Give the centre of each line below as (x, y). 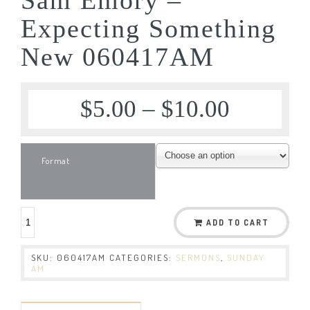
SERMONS (198, 257)
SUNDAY (246, 257)
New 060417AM (118, 56)
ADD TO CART (238, 222)
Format (56, 160)
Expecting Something (148, 28)
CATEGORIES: (143, 257)
